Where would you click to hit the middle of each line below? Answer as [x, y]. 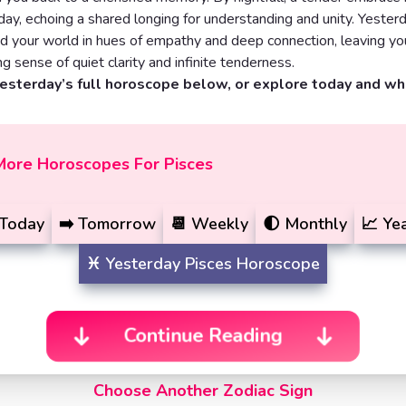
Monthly [315, 224]
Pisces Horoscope [252, 264]
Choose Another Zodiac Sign [203, 391]
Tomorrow [116, 224]
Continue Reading [203, 336]
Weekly [219, 224]
